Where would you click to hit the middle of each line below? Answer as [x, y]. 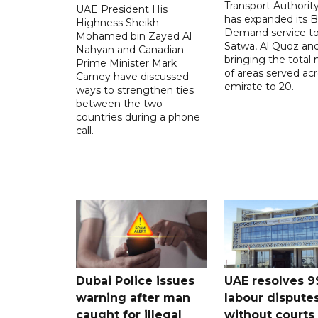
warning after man [133, 297]
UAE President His [122, 9]
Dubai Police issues [135, 280]
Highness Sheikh [117, 22]
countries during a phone [138, 117]
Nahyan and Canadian [130, 49]
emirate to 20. [259, 86]
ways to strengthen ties [135, 90]
